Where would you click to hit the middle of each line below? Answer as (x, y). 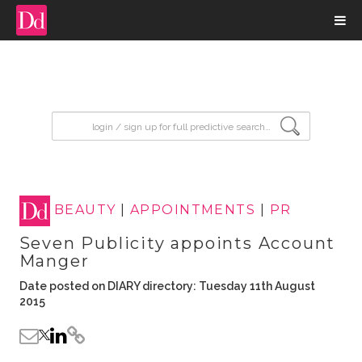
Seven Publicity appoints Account (177, 243)
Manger (54, 261)
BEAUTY (85, 210)
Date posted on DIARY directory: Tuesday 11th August (167, 286)
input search (93, 119)
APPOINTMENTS (193, 210)
